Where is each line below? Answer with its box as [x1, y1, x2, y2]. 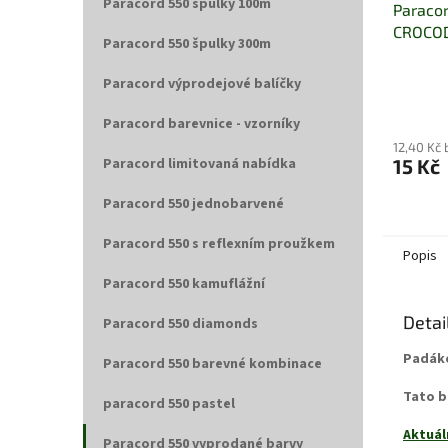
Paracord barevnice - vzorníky [103, 114, 300, 134]
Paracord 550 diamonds [103, 314, 258, 334]
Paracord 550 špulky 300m [103, 34, 271, 54]
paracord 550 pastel [103, 394, 235, 414]
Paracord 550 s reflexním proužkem [103, 234, 335, 254]
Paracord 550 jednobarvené [103, 194, 284, 214]
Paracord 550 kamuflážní [103, 274, 265, 294]
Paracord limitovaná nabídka [103, 154, 296, 174]
